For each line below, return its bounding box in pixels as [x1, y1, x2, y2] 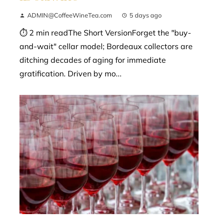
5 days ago [129, 11, 162, 19]
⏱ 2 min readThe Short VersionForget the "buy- [19, 28, 191, 38]
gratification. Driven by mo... [19, 69, 122, 79]
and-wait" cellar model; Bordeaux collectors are [19, 41, 193, 52]
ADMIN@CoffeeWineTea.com [27, 11, 112, 19]
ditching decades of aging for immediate [19, 55, 166, 65]
